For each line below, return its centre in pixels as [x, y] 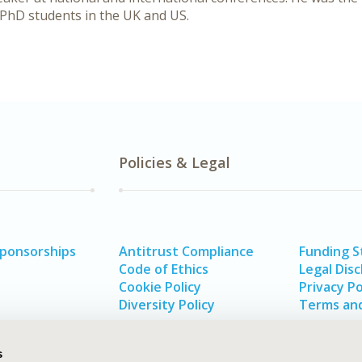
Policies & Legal [174, 162]
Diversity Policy [166, 305]
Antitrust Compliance [186, 251]
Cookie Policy [160, 287]
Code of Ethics [163, 269]
